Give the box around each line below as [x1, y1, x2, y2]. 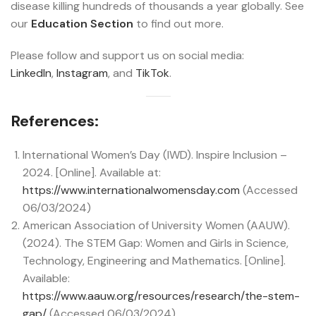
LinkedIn [11, 66, 51, 81]
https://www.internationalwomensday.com [23, 183, 240, 198]
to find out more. [133, 16, 224, 32]
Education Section [31, 16, 133, 32]
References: [11, 111, 99, 132]
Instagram [56, 66, 108, 81]
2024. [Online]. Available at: [23, 165, 161, 181]
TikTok [135, 66, 169, 81]
